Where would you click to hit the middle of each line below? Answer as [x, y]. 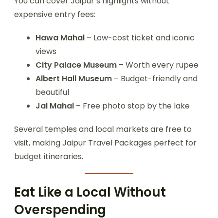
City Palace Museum [76, 65]
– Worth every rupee [158, 65]
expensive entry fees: [55, 15]
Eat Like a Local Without [90, 192]
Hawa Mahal [60, 38]
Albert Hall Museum [74, 79]
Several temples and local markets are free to [103, 129]
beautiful [52, 92]
